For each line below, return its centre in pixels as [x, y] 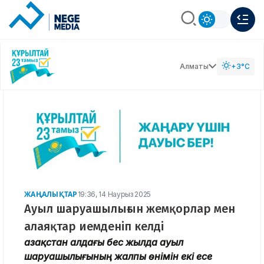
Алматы [194, 66]
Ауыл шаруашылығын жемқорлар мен [130, 208]
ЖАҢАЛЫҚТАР [51, 194]
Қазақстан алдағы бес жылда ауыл [104, 242]
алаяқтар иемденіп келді [94, 226]
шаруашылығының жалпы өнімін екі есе [118, 256]
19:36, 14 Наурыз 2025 [114, 194]
